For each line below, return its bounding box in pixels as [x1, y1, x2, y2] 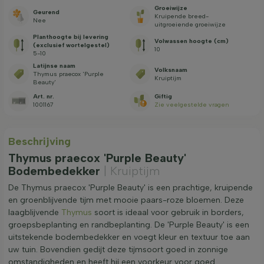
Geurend [33, 8, 60, 16]
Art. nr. [33, 93, 54, 100]
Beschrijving [8, 134, 71, 148]
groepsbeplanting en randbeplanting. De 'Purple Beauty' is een [8, 219, 249, 230]
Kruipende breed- [154, 12, 209, 20]
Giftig [154, 93, 173, 100]
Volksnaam [154, 65, 188, 74]
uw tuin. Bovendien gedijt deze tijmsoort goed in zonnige [8, 244, 228, 255]
